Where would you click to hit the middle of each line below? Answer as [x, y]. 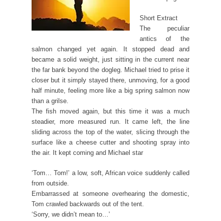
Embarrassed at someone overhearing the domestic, [110, 194]
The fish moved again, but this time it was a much [110, 111]
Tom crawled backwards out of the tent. [88, 204]
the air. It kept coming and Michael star [87, 153]
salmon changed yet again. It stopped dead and [110, 49]
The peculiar [164, 29]
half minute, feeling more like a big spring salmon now [110, 91]
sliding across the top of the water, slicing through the [110, 132]
